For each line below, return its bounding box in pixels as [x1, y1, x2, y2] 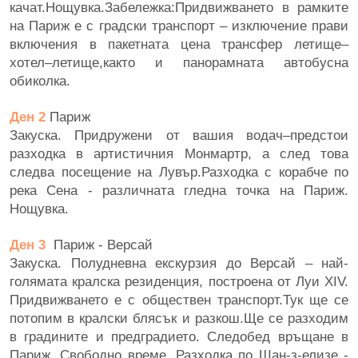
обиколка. [10, 72, 70, 89]
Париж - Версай [50, 236, 153, 253]
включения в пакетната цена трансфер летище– [10, 35, 348, 52]
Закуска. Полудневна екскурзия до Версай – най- [10, 254, 348, 271]
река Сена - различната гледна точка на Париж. [10, 181, 348, 198]
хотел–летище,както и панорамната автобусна [10, 54, 348, 70]
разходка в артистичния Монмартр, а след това [10, 145, 348, 161]
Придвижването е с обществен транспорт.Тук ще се [10, 291, 348, 308]
